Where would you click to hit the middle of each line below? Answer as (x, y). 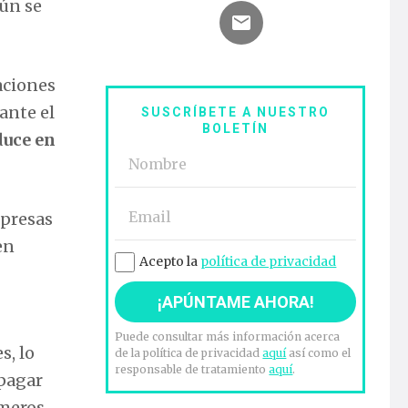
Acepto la (170, 262)
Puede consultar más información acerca (228, 337)
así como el (319, 353)
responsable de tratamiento (192, 370)
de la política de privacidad (189, 353)
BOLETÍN (236, 129)
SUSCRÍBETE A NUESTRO (236, 112)
